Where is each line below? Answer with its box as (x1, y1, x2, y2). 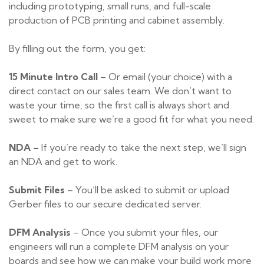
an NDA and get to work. (9, 156, 117, 168)
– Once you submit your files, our (71, 226, 218, 239)
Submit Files (9, 184, 65, 196)
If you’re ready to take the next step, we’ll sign (41, 141, 246, 154)
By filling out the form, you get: (9, 42, 146, 55)
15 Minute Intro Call (9, 71, 98, 83)
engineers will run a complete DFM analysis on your (9, 240, 229, 253)
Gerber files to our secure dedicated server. (9, 198, 202, 210)
